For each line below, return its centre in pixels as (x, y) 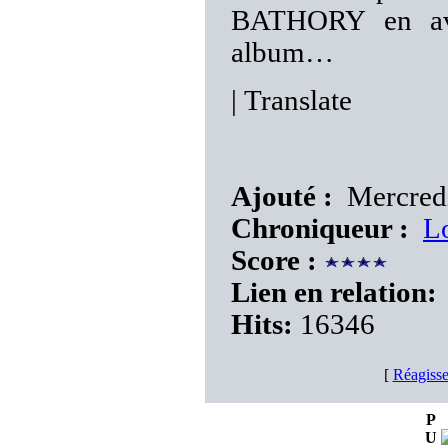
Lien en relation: (334, 292)
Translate (294, 100)
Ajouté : (282, 196)
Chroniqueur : (320, 228)
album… (282, 52)
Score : (274, 260)
